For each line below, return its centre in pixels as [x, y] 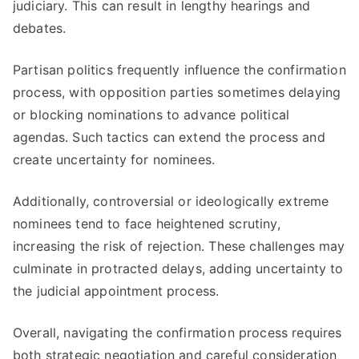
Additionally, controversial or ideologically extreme [171, 201]
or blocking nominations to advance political [151, 115]
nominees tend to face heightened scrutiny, [147, 224]
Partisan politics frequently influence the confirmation [179, 70]
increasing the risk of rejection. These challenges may [179, 246]
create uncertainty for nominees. [114, 159]
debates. [40, 28]
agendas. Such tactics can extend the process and [169, 137]
